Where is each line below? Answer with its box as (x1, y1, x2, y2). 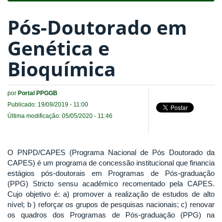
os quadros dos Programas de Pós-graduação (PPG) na (7, 210, 215, 219)
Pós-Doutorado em (7, 14, 187, 40)
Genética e (7, 35, 110, 61)
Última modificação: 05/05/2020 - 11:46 (7, 112, 112, 119)
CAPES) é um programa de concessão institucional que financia (7, 158, 215, 167)
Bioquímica (7, 55, 116, 82)
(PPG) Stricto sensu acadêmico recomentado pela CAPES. (7, 179, 215, 188)
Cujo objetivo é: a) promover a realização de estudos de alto (7, 189, 215, 198)
